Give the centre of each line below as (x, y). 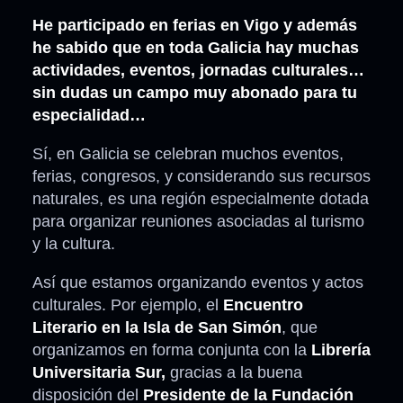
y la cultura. (74, 244)
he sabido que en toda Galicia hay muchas (196, 48)
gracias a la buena (234, 373)
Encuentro (263, 305)
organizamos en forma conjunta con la (170, 350)
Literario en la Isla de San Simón (157, 328)
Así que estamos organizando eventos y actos (198, 283)
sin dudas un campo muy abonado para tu (195, 93)
